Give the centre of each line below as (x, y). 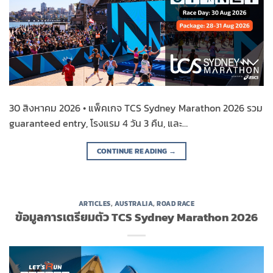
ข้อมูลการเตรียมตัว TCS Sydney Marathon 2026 (136, 218)
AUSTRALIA (134, 203)
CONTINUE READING (133, 151)
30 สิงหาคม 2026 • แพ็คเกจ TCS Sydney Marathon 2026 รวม (136, 108)
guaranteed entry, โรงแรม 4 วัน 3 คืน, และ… (98, 123)
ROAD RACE (176, 203)
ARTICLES (95, 203)
